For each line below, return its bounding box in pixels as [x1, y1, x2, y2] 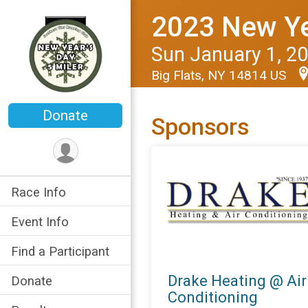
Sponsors [151, 113, 249, 140]
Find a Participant [11, 244, 109, 259]
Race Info [11, 185, 66, 200]
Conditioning [168, 289, 258, 306]
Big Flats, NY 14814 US [151, 67, 289, 83]
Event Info [11, 214, 69, 230]
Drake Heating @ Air [168, 272, 307, 289]
